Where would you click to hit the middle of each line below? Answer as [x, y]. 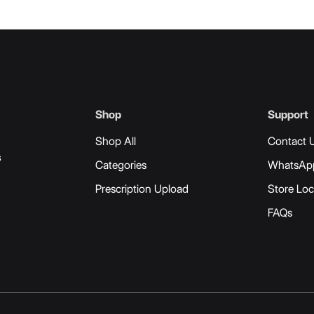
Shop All [116, 142]
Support [288, 114]
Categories [121, 165]
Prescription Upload [142, 189]
